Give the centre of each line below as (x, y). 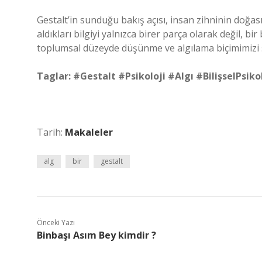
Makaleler (89, 132)
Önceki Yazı (56, 223)
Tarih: (51, 132)
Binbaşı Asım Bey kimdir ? (96, 235)
